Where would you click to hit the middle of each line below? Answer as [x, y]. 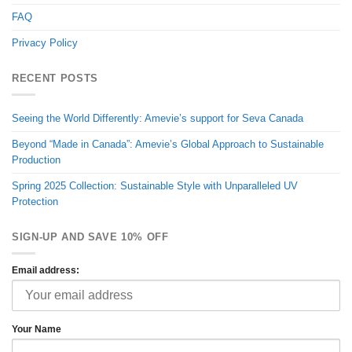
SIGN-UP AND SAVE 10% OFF [90, 237]
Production [36, 159]
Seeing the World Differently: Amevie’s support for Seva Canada [158, 118]
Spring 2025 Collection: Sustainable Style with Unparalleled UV [155, 185]
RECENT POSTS [55, 79]
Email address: [46, 269]
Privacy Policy [45, 42]
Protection [35, 201]
